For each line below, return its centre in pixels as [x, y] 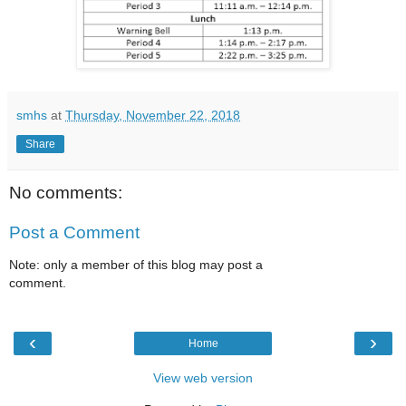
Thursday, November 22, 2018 [153, 115]
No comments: [66, 193]
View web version [203, 378]
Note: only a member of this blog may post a [136, 264]
